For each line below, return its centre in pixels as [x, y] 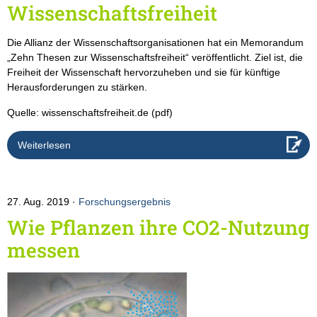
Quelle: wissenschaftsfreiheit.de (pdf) [90, 113]
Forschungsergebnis [125, 202]
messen [44, 250]
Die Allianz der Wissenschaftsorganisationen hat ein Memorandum [155, 43]
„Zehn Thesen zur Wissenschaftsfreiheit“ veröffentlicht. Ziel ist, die [155, 58]
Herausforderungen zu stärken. [77, 87]
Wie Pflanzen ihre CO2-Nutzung [158, 228]
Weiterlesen [44, 145]
